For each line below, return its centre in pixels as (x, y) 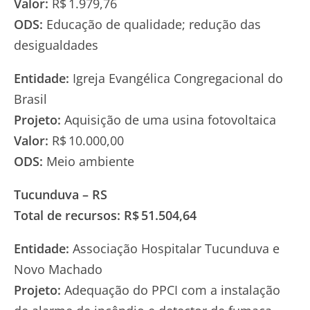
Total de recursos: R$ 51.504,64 (105, 215)
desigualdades (56, 45)
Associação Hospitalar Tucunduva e (174, 248)
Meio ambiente (89, 161)
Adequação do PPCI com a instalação (171, 290)
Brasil (30, 99)
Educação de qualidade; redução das (152, 24)
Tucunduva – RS (61, 194)
